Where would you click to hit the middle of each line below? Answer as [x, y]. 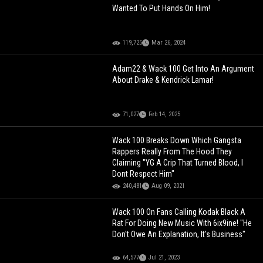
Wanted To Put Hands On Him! [161, 9]
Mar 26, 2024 [169, 43]
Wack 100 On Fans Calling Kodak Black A [179, 212]
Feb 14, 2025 [165, 114]
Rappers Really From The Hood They [172, 152]
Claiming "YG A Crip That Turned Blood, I [178, 163]
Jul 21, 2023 [164, 258]
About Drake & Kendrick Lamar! [163, 80]
